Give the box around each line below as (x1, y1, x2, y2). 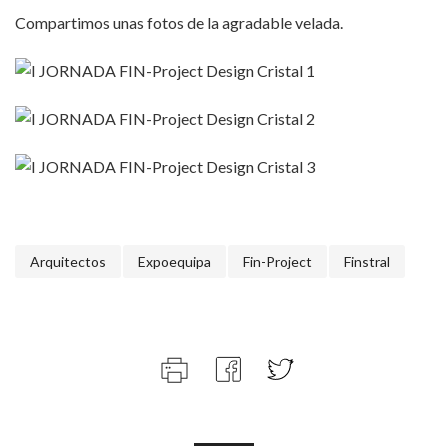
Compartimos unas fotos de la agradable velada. (15, 12, 343, 32)
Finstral (344, 252, 390, 270)
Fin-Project (243, 252, 312, 270)
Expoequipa (138, 252, 211, 270)
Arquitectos (30, 252, 106, 270)
